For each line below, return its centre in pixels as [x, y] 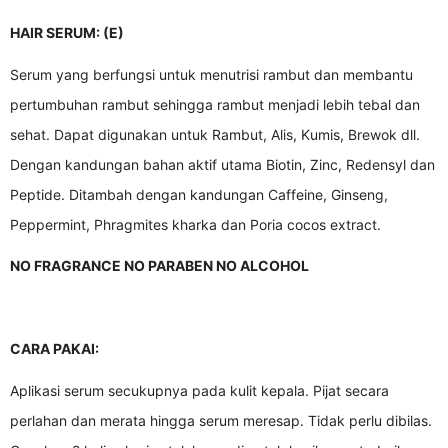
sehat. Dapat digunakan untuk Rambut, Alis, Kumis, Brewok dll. [215, 134]
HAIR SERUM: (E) [67, 33]
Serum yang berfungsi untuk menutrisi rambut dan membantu [211, 74]
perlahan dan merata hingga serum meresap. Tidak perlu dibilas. [221, 420]
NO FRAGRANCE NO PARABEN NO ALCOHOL [159, 266]
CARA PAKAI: [54, 349]
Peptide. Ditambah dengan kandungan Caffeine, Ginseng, [199, 194]
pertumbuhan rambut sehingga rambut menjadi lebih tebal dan [215, 104]
